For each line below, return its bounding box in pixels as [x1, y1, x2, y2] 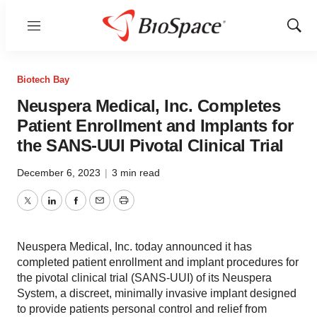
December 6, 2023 [17, 167, 103, 178]
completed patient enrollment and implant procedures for [17, 256, 299, 268]
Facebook [74, 202, 125, 215]
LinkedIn [50, 202, 94, 215]
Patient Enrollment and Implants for [17, 116, 294, 135]
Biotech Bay [17, 74, 69, 85]
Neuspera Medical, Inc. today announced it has [17, 241, 252, 253]
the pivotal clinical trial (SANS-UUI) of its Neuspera [17, 272, 272, 284]
